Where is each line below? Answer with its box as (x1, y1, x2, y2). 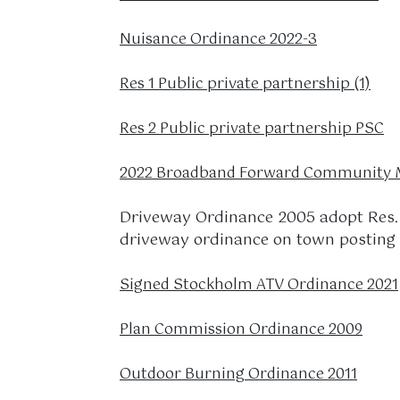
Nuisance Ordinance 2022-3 (120, 28, 317, 52)
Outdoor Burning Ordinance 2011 (120, 362, 357, 387)
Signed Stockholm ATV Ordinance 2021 (120, 273, 398, 297)
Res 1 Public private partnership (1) (120, 72, 371, 96)
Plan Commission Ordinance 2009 (120, 318, 362, 342)
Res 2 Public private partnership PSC (120, 117, 384, 141)
